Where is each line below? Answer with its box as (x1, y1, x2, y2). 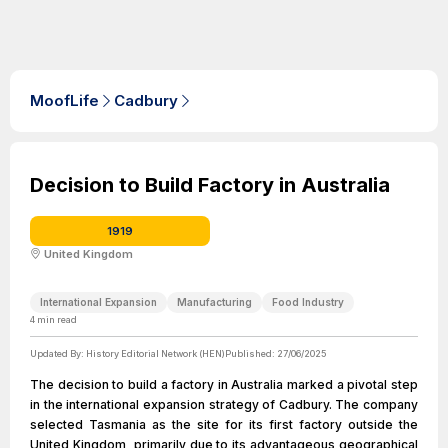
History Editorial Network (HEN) (86, 348, 225, 359)
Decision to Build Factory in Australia (30, 173, 390, 197)
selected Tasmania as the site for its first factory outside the (30, 417, 418, 432)
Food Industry (272, 296, 344, 308)
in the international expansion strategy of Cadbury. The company (30, 397, 418, 412)
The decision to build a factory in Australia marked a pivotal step (30, 377, 418, 392)
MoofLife (30, 91, 99, 110)
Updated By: (30, 348, 86, 359)
